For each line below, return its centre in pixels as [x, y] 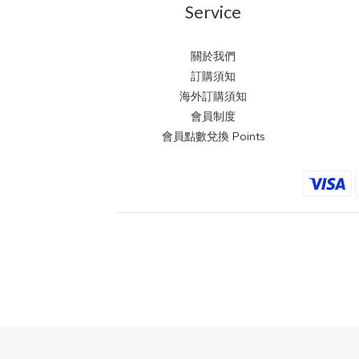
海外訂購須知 [214, 97]
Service [214, 12]
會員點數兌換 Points [213, 137]
